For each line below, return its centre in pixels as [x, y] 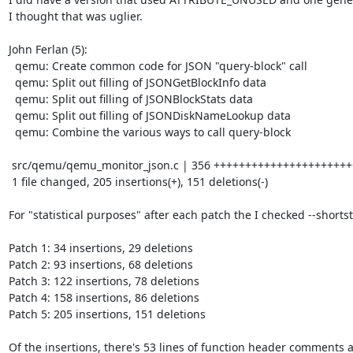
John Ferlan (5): [48, 49]
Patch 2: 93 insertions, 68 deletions [100, 264]
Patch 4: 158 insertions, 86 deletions [104, 297]
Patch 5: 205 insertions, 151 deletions [107, 314]
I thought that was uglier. [75, 16]
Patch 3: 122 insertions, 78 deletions [104, 281]
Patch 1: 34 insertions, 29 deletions [100, 247]
